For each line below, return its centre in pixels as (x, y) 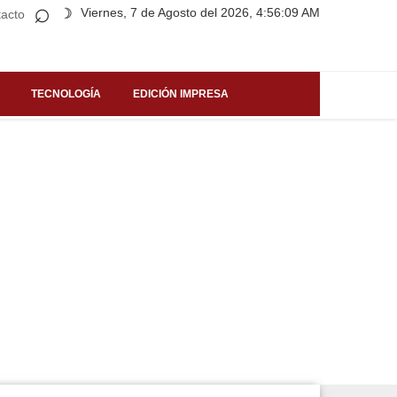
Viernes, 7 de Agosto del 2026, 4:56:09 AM (200, 12)
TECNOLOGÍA (66, 93)
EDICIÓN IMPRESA (181, 93)
